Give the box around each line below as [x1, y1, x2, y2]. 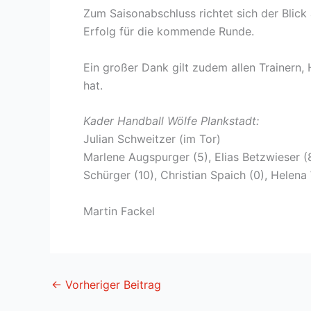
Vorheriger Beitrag [62, 277, 161, 292]
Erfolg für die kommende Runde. [83, 24, 254, 38]
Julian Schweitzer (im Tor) [83, 132, 221, 146]
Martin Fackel [83, 203, 155, 218]
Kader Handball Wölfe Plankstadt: [83, 114, 259, 128]
